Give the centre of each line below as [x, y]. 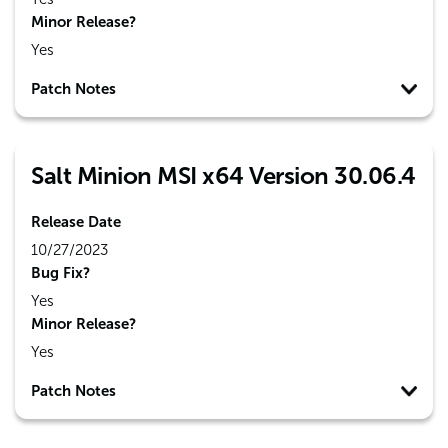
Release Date [76, 222]
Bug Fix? [60, 273]
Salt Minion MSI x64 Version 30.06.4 [223, 175]
